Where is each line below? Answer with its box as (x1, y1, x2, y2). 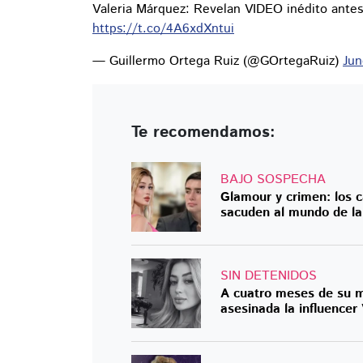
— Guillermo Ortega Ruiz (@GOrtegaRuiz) (92, 52, 343, 71)
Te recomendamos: (131, 121, 275, 145)
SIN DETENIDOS (220, 267, 317, 286)
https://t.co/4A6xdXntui (92, 19, 234, 39)
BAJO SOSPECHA (220, 170, 326, 190)
